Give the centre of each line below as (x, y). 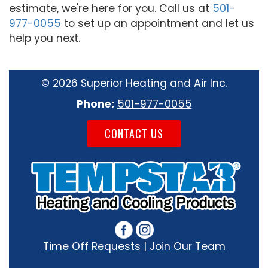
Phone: (95, 104)
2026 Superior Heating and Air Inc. (140, 83)
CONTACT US (134, 133)
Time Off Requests (92, 246)
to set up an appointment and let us (158, 23)
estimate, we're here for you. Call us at (111, 8)
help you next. (45, 38)
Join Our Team (187, 246)
